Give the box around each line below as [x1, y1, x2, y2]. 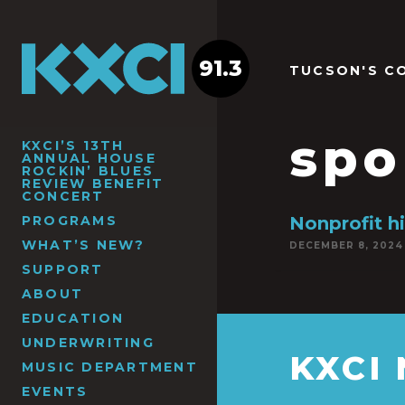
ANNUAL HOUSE [22, 149, 156, 166]
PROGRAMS [22, 212, 118, 229]
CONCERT [22, 187, 105, 204]
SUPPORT [22, 260, 104, 278]
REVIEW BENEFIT [22, 174, 165, 192]
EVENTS [22, 382, 89, 400]
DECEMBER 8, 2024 [289, 240, 403, 251]
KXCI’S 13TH [22, 137, 125, 154]
